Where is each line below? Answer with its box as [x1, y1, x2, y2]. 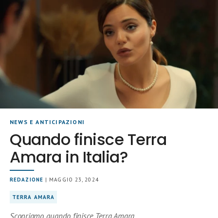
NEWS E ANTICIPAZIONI [10, 118, 85, 126]
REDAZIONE [10, 176, 43, 183]
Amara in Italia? [10, 146, 128, 168]
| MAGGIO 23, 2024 [43, 176, 99, 183]
